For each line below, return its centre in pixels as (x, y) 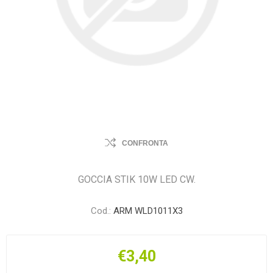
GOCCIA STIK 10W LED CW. (136, 179)
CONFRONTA (145, 143)
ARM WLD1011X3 (148, 211)
